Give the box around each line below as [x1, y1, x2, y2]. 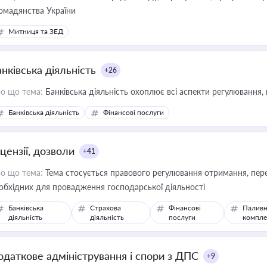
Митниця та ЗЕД [8, 27, 63, 36]
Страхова [90, 203, 122, 212]
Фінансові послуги [103, 108, 164, 117]
